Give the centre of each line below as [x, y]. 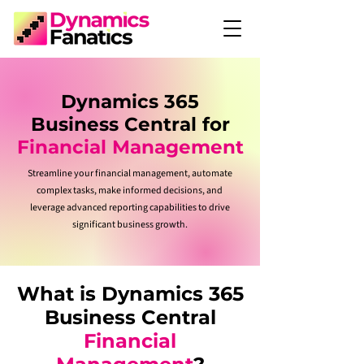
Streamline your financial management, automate [130, 173]
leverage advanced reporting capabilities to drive [130, 208]
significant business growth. [130, 225]
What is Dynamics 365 [130, 294]
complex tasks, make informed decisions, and [130, 191]
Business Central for [130, 124]
